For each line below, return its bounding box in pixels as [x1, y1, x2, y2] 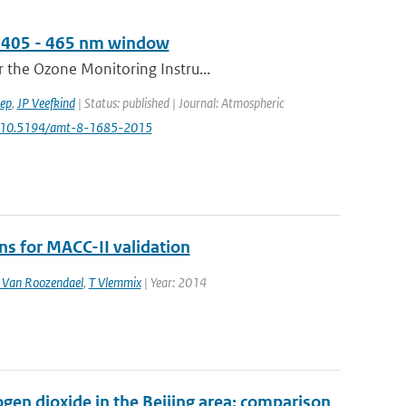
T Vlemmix [88, 274, 141, 291]
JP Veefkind [16, 94, 75, 111]
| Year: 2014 [140, 274, 207, 291]
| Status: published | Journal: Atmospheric [74, 94, 284, 111]
